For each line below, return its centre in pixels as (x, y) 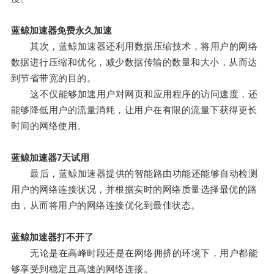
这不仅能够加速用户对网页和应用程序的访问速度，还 (134, 94)
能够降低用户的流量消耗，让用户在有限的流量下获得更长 (134, 110)
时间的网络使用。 (49, 126)
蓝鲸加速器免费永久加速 (61, 31)
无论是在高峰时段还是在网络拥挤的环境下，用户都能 (134, 253)
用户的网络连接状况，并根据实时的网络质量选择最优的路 (134, 190)
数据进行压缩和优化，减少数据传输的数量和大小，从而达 (134, 62)
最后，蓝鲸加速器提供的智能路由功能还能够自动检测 (134, 174)
